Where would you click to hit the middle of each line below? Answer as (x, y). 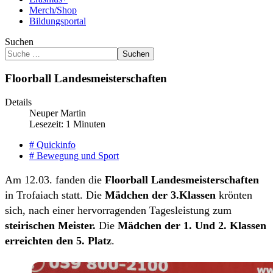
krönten (234, 195)
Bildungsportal (58, 21)
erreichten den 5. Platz (58, 240)
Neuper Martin (58, 113)
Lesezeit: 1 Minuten (67, 124)
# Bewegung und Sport (74, 155)
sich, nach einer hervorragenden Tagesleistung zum (118, 210)
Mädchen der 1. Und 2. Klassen (192, 225)
